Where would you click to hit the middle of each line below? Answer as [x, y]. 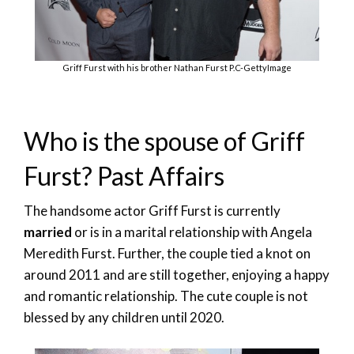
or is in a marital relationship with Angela [192, 232]
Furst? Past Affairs [124, 175]
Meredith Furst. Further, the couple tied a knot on [167, 253]
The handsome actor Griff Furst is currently [152, 210]
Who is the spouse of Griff [164, 141]
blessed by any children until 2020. [124, 317]
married [48, 232]
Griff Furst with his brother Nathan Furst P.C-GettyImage [177, 67]
